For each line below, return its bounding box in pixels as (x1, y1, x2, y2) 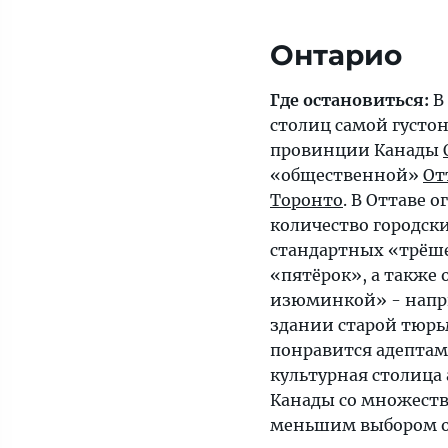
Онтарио (270, 38, 402, 73)
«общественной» (270, 165, 423, 186)
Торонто (270, 190, 343, 211)
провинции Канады (270, 140, 443, 161)
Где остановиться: (270, 90, 429, 111)
